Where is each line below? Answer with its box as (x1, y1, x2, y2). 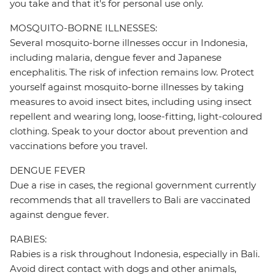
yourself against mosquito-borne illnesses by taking (10, 81, 244, 93)
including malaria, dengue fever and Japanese (10, 52, 222, 64)
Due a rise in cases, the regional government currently (10, 179, 256, 192)
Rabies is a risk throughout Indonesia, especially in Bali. (10, 248, 260, 260)
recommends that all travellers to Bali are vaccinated (10, 194, 250, 206)
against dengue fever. (10, 209, 109, 221)
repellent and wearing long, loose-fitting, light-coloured (10, 110, 262, 123)
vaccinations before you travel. (10, 140, 147, 152)
